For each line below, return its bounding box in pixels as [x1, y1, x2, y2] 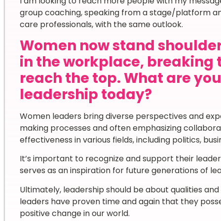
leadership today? [19, 84, 152, 104]
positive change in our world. [19, 207, 130, 219]
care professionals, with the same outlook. [19, 18, 183, 30]
